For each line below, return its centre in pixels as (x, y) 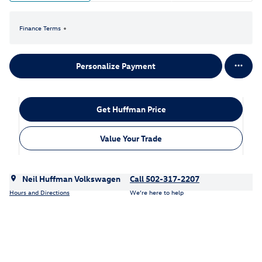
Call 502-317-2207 (165, 179)
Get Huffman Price (131, 109)
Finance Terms (40, 27)
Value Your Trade (131, 138)
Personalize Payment (116, 66)
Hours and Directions (39, 192)
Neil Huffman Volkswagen (71, 179)
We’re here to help (157, 192)
